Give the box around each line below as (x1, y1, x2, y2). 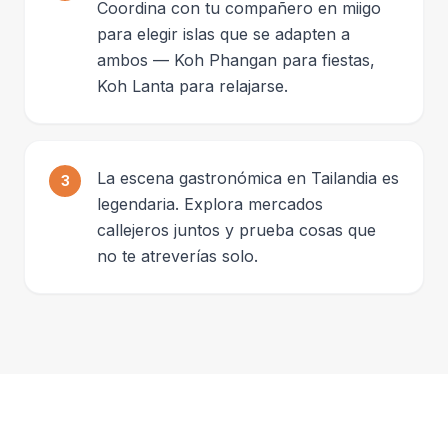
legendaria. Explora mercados (97, 193, 323, 214)
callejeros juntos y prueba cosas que (97, 219, 376, 240)
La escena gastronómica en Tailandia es (97, 167, 399, 188)
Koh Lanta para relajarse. (97, 75, 288, 96)
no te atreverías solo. (97, 245, 258, 266)
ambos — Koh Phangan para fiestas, (97, 49, 375, 70)
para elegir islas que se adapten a (97, 23, 350, 44)
